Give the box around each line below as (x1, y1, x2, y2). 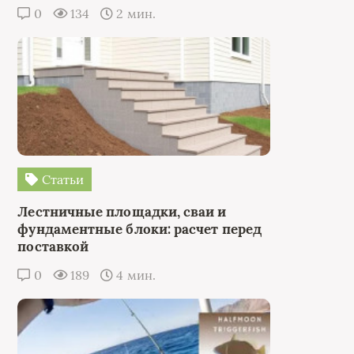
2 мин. (113, 6, 156, 21)
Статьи (38, 171, 85, 187)
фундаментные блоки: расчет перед (17, 220, 262, 238)
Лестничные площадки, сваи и (17, 203, 227, 220)
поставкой (17, 238, 89, 255)
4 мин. (113, 267, 156, 283)
